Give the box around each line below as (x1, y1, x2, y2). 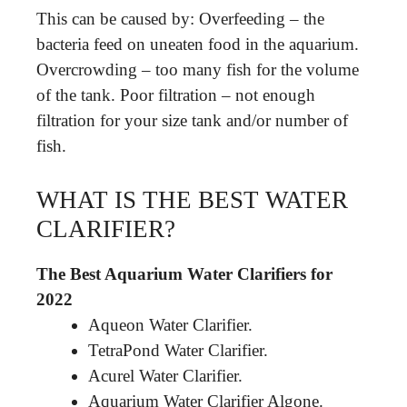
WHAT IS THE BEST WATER (36, 185, 348, 213)
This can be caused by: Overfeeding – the (36, 9, 324, 28)
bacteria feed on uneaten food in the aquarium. (36, 35, 359, 54)
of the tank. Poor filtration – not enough (36, 85, 315, 104)
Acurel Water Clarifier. (88, 365, 243, 385)
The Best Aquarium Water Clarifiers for (36, 263, 333, 283)
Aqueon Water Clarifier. (88, 314, 253, 334)
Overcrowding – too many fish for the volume (36, 60, 359, 79)
